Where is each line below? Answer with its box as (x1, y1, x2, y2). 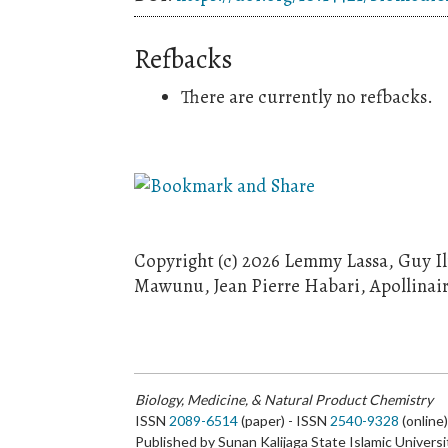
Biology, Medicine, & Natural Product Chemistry (135, 390, 434, 408)
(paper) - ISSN (238, 411, 331, 429)
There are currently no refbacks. (181, 83, 434, 109)
